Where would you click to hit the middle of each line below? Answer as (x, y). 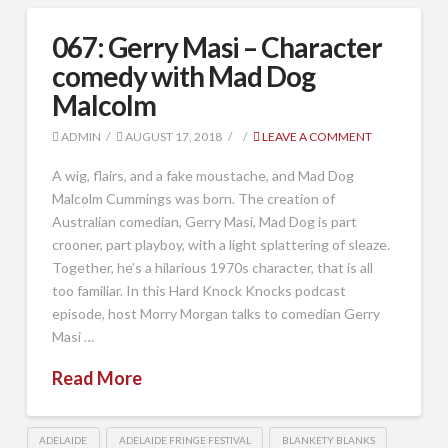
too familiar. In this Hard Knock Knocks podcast (198, 290)
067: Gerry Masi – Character (217, 47)
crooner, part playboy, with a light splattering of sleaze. (220, 244)
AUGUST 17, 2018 (173, 136)
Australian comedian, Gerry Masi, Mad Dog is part (204, 221)
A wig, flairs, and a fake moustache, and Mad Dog (202, 175)
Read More (96, 377)
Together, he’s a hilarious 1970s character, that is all (212, 267)
